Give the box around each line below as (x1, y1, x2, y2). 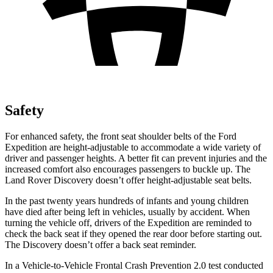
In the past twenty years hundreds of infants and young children (5, 195, 249, 206)
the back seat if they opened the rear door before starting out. (30, 228, 262, 239)
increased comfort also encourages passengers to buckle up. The (5, 163, 250, 174)
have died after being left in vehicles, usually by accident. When (5, 206, 250, 217)
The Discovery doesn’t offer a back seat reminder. (5, 239, 196, 250)
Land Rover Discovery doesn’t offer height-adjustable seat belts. (5, 174, 252, 185)
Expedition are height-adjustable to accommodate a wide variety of (5, 141, 261, 152)
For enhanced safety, (5, 130, 87, 141)
